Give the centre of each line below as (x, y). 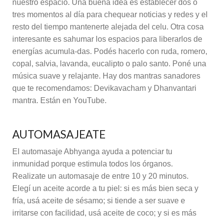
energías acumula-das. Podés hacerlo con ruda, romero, (110, 52)
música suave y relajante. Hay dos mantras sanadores (106, 76)
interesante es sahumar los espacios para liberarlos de (107, 39)
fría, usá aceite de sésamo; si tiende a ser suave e (99, 201)
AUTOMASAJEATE (59, 135)
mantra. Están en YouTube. (59, 101)
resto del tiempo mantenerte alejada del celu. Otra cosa (108, 27)
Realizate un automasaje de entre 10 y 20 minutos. (100, 176)
